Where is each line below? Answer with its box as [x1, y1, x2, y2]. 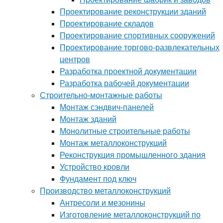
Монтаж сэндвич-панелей [60, 103, 154, 111]
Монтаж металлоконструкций [60, 138, 167, 147]
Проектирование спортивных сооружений [60, 31, 215, 40]
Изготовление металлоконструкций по [60, 210, 201, 219]
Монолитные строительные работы [60, 126, 190, 135]
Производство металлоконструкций [40, 186, 171, 195]
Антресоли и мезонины [60, 198, 145, 207]
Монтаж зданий [60, 114, 116, 123]
